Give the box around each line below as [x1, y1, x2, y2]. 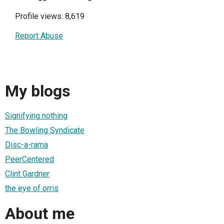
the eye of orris [5, 183, 58, 193]
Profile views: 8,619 [15, 11, 84, 21]
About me [5, 203, 74, 223]
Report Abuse [15, 31, 63, 41]
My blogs [5, 81, 70, 100]
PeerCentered [5, 154, 54, 164]
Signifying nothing [5, 111, 67, 121]
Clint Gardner [5, 169, 49, 179]
